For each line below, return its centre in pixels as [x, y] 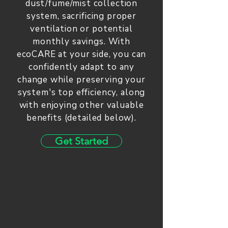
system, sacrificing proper [81, 16]
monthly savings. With [81, 41]
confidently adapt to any [81, 67]
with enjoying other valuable [81, 105]
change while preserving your [81, 80]
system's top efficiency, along [81, 92]
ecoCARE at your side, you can [81, 54]
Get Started [81, 141]
